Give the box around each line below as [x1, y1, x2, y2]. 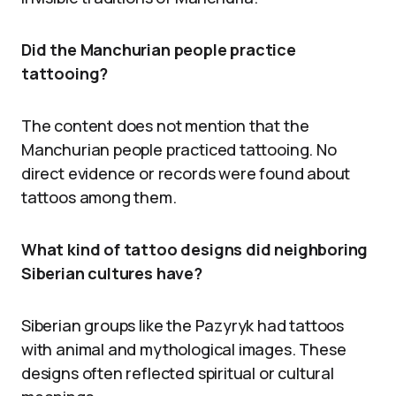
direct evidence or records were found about [21, 163, 351, 185]
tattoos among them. [21, 187, 177, 209]
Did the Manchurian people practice [21, 39, 296, 61]
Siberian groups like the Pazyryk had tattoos [21, 315, 345, 337]
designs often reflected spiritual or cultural [21, 362, 334, 385]
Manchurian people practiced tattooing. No [21, 139, 337, 161]
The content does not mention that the [21, 115, 309, 137]
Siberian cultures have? [21, 263, 202, 285]
